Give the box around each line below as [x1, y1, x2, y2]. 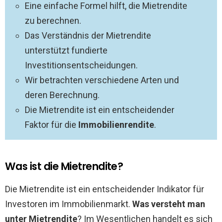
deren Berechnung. [25, 90, 100, 100]
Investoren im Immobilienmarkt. [5, 199, 132, 209]
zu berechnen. [25, 15, 81, 26]
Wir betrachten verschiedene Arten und [25, 75, 179, 85]
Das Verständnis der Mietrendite [25, 30, 151, 41]
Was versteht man [132, 199, 205, 209]
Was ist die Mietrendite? [5, 159, 123, 173]
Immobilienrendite [78, 119, 154, 130]
